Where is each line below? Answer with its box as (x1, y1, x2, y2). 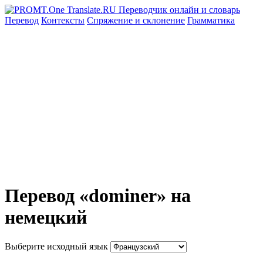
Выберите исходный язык (5, 241, 108, 251)
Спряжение (87, 15, 135, 25)
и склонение (135, 15, 185, 25)
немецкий (5, 207, 87, 228)
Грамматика (187, 15, 235, 25)
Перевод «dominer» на (5, 185, 191, 207)
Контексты (41, 15, 85, 25)
